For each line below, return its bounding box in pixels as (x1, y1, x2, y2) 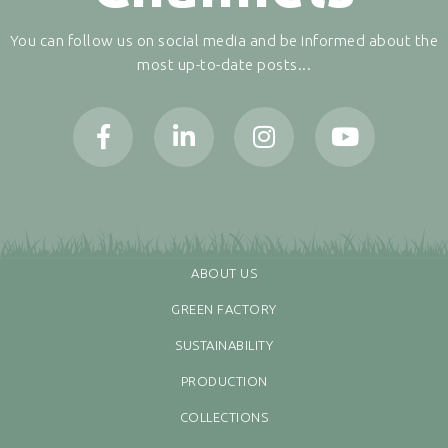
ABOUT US (191, 266, 257, 281)
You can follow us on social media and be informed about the (9, 32, 439, 50)
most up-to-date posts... (137, 56, 311, 74)
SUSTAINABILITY (175, 338, 273, 353)
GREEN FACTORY (171, 302, 277, 317)
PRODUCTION (180, 374, 268, 389)
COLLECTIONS (179, 410, 269, 425)
